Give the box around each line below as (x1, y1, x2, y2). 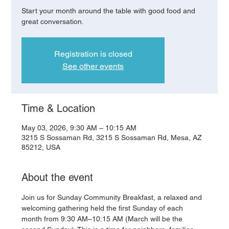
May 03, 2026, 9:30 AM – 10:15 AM (21, 124, 137, 132)
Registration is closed (54, 49, 132, 59)
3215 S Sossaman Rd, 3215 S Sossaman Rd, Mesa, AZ (21, 133, 202, 142)
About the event (21, 171, 94, 184)
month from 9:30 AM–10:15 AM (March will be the (21, 215, 185, 223)
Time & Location (21, 102, 96, 114)
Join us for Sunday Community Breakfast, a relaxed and (21, 193, 204, 201)
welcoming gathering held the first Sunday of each (21, 204, 186, 212)
